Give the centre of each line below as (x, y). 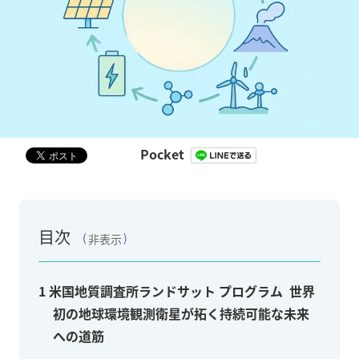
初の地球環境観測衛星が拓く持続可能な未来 (181, 314)
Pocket (162, 153)
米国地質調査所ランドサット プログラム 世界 (180, 291)
